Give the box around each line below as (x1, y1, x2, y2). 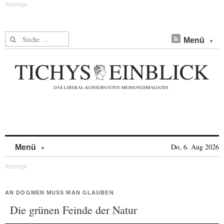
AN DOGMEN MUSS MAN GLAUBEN (5, 189, 114, 195)
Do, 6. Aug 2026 (171, 142, 219, 151)
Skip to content (45, 138, 98, 146)
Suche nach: (5, 32, 43, 42)
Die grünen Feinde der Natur (10, 202, 137, 217)
